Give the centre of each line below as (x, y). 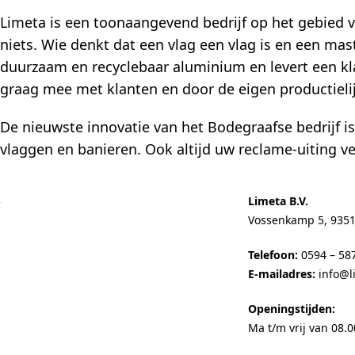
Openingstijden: (291, 309)
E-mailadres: (281, 274)
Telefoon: (273, 255)
